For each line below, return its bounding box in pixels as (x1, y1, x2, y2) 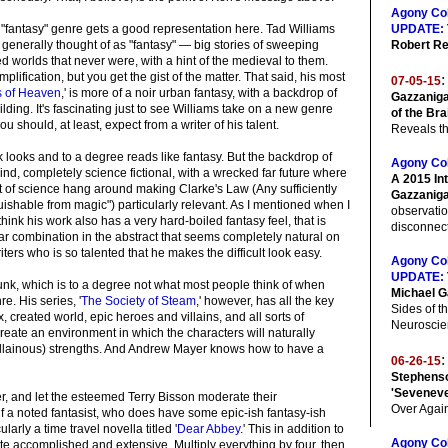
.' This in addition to (240, 422, 344, 436)
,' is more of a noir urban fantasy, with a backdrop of (61, 86, 337, 100)
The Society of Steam (81, 294, 196, 308)
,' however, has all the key (196, 294, 334, 308)
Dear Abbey (177, 422, 240, 436)
